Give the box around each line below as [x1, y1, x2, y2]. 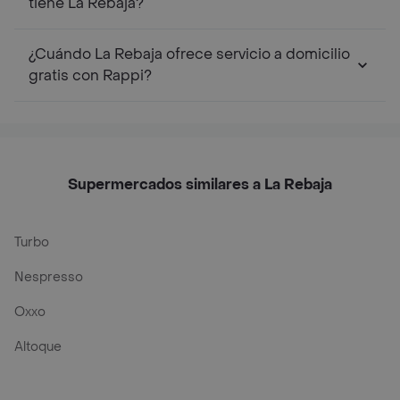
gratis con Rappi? [29, 66, 152, 85]
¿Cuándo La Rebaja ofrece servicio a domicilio [29, 45, 350, 63]
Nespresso [14, 269, 83, 286]
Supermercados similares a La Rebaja [68, 175, 332, 194]
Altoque [14, 338, 62, 355]
